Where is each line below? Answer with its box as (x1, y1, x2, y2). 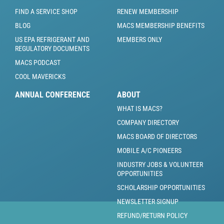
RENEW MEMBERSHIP (117, 7, 178, 16)
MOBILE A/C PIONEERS (117, 146, 181, 155)
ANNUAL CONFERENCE (15, 90, 90, 100)
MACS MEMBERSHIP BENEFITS (117, 21, 204, 30)
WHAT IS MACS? (117, 104, 162, 113)
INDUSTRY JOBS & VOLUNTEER (117, 160, 203, 169)
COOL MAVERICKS (15, 72, 65, 81)
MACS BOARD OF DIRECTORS (117, 132, 197, 141)
